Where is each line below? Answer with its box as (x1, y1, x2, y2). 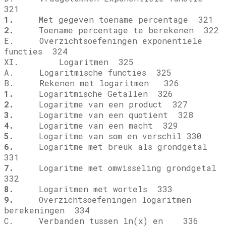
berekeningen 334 (4, 205, 90, 216)
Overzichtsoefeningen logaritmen (14, 194, 191, 205)
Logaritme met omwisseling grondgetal (14, 162, 216, 174)
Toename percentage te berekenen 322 (14, 25, 219, 36)
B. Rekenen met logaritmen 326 (4, 78, 179, 89)
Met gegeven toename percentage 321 (14, 14, 213, 25)
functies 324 (4, 46, 68, 57)
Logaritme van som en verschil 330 (14, 131, 202, 142)
